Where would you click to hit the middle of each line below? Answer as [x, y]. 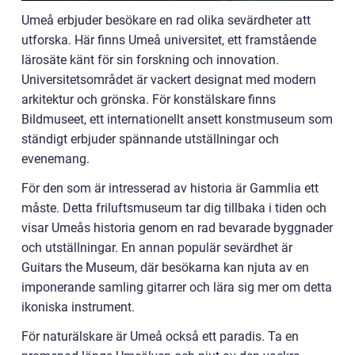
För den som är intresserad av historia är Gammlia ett [170, 189]
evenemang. [55, 159]
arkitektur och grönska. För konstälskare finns [149, 100]
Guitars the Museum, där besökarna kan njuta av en [165, 268]
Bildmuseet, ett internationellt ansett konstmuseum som [177, 120]
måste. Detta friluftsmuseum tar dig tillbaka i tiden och [174, 208]
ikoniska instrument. [78, 307]
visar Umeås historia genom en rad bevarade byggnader [177, 228]
